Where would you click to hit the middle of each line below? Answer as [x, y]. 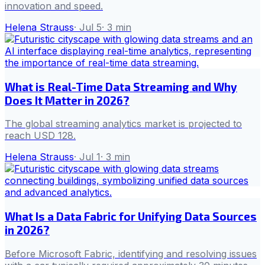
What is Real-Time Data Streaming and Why [121, 86]
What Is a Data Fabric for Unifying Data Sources [131, 216]
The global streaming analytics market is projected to [123, 124]
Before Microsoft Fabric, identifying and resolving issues [131, 253]
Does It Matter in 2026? [67, 100]
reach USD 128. [40, 136]
